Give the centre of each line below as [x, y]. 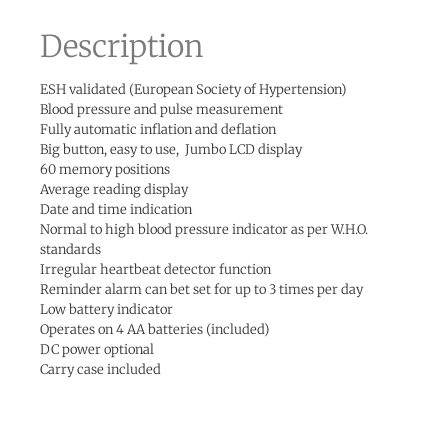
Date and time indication [116, 210]
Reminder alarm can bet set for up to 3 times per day [201, 290]
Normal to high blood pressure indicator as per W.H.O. [204, 230]
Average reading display [114, 190]
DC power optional [97, 350]
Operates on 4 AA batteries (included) [155, 330]
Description [122, 46]
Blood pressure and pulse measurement [161, 110]
